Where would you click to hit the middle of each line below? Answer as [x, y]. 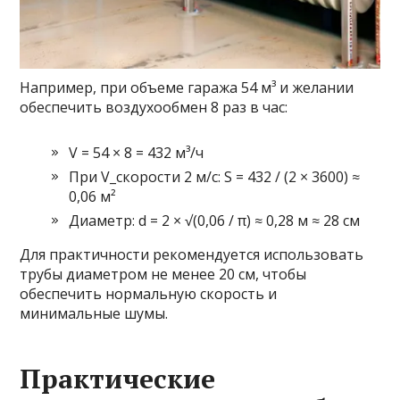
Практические [118, 379]
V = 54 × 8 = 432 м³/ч [137, 153]
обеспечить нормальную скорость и [149, 294]
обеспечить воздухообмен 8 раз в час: [154, 108]
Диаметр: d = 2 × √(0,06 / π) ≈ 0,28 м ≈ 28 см [215, 221]
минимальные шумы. [94, 314]
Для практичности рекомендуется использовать [192, 255]
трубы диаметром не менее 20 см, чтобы [163, 275]
